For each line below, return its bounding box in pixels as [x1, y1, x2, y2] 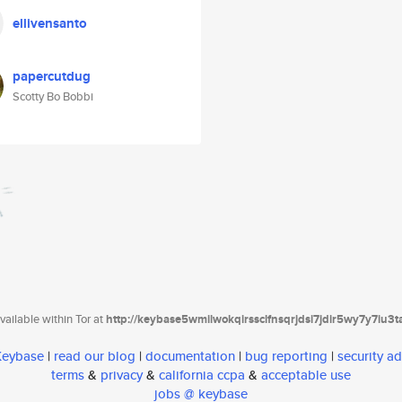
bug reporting [245, 346, 328, 366]
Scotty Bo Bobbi [13, 88, 93, 105]
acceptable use [261, 365, 351, 385]
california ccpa [159, 365, 245, 385]
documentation [145, 346, 235, 366]
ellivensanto [13, 13, 87, 33]
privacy [100, 365, 143, 385]
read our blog [54, 346, 135, 366]
